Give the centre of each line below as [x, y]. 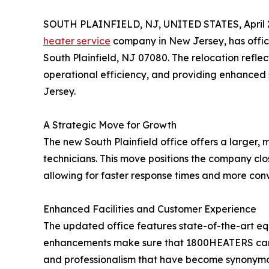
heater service [77, 41]
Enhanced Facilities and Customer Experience [150, 209]
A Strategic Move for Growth [110, 125]
